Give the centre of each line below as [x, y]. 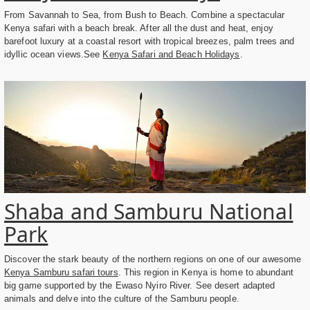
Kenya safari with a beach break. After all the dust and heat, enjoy [139, 28]
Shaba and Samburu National [149, 211]
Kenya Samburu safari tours [61, 272]
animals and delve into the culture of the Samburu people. [122, 298]
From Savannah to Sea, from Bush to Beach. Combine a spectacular [145, 15]
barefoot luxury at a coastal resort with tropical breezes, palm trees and [149, 42]
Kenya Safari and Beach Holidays [171, 55]
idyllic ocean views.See [54, 55]
